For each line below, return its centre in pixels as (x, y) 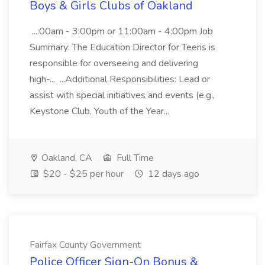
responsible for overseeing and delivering (114, 63)
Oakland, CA (66, 158)
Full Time (134, 158)
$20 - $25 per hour (82, 174)
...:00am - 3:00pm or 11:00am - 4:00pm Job (121, 31)
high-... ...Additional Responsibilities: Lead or (120, 79)
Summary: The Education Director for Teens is (122, 47)
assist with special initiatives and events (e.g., (122, 95)
